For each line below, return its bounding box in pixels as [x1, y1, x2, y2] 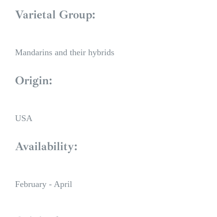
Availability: [15, 139, 77, 154]
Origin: [15, 73, 52, 88]
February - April [15, 179, 72, 189]
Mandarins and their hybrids [15, 47, 114, 58]
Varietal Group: [15, 7, 95, 22]
